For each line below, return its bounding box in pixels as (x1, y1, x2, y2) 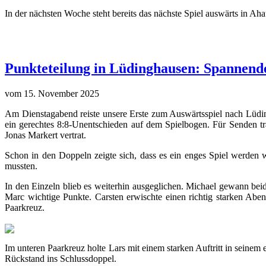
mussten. (5, 161, 37, 172)
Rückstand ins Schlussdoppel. (5, 254, 116, 264)
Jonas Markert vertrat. (5, 130, 86, 141)
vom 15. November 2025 (5, 88, 99, 99)
